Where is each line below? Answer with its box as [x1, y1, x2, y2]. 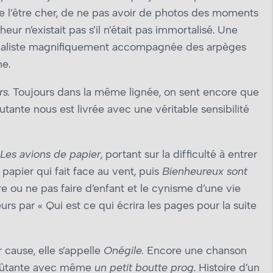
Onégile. [104, 244, 144, 258]
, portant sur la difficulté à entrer [101, 147, 257, 161]
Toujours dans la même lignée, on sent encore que [10, 85, 259, 99]
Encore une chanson [144, 244, 247, 258]
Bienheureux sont [162, 165, 247, 179]
